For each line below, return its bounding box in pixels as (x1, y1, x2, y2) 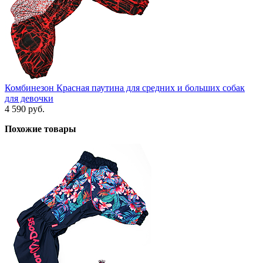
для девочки (5, 93, 53, 103)
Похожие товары (5, 123, 76, 134)
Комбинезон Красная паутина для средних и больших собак (5, 82, 245, 93)
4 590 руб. (5, 103, 45, 114)
